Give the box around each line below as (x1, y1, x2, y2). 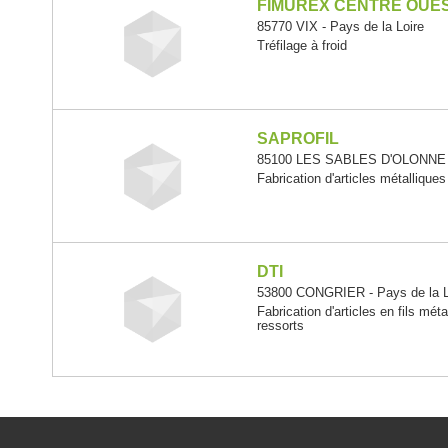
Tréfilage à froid (257, 38, 348, 53)
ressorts (257, 317, 305, 333)
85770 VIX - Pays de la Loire (257, 19, 425, 34)
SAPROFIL (257, 129, 340, 147)
